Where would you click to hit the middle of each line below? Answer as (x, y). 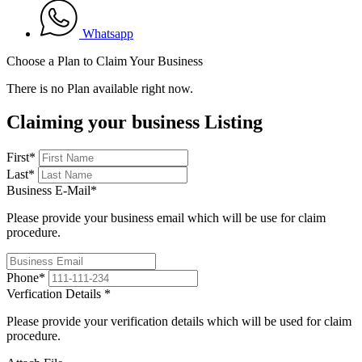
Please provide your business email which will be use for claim (166, 218)
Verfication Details (55, 294)
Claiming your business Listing (135, 122)
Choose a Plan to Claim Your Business (105, 61)
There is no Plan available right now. (100, 88)
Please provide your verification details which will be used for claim (179, 322)
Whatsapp (108, 33)
